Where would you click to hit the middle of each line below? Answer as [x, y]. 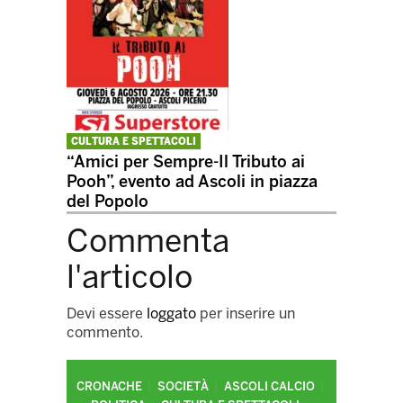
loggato [171, 314]
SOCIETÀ [183, 387]
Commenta [148, 242]
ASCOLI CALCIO [269, 387]
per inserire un [246, 314]
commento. [105, 333]
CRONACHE [109, 387]
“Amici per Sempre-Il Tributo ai [186, 162]
